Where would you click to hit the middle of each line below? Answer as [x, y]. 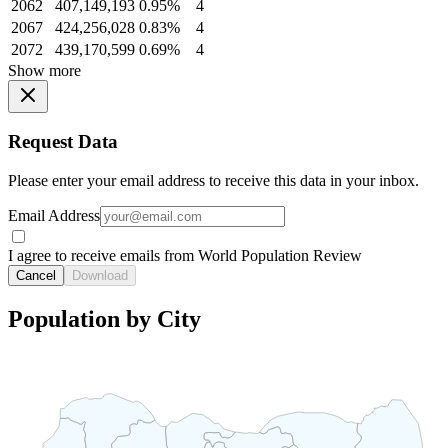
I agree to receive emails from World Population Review [185, 255]
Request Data [63, 142]
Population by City [104, 318]
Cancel [36, 275]
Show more [44, 70]
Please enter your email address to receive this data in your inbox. [213, 180]
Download [100, 275]
